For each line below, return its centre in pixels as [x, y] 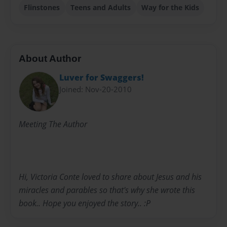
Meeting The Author [53, 124]
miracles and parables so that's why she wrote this [107, 190]
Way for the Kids [170, 7]
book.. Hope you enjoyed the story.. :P [85, 203]
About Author [50, 58]
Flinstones [42, 7]
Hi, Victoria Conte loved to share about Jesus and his [110, 177]
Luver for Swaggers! [102, 77]
